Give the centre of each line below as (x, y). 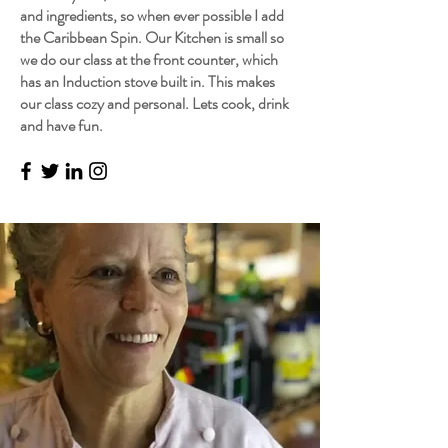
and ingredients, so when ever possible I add (152, 15)
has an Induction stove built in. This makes (147, 81)
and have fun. (61, 125)
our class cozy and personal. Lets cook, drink (154, 103)
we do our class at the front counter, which (149, 59)
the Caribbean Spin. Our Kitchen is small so (152, 37)
